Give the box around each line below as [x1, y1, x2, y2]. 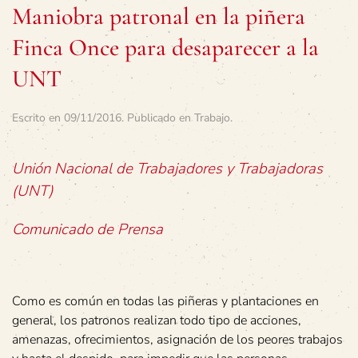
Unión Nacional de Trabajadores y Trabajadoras [12, 158, 323, 179]
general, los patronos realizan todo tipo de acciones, [12, 312, 301, 329]
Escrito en [12, 110, 64, 125]
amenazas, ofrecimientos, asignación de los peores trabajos [12, 331, 343, 348]
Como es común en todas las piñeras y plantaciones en [12, 292, 319, 310]
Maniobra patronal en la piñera [12, 2, 305, 31]
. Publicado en [121, 110, 194, 125]
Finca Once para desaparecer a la [12, 33, 319, 62]
